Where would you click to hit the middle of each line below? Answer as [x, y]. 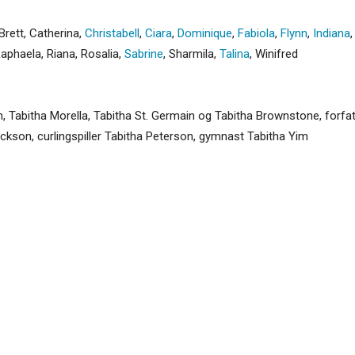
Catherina [54, 33]
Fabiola [256, 33]
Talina [235, 53]
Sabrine [144, 53]
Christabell [112, 33]
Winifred [277, 53]
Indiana [332, 33]
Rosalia [100, 53]
